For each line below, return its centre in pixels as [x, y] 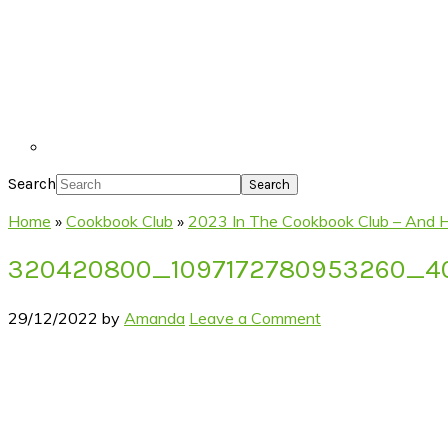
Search [32, 183]
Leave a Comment [255, 317]
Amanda [154, 317]
